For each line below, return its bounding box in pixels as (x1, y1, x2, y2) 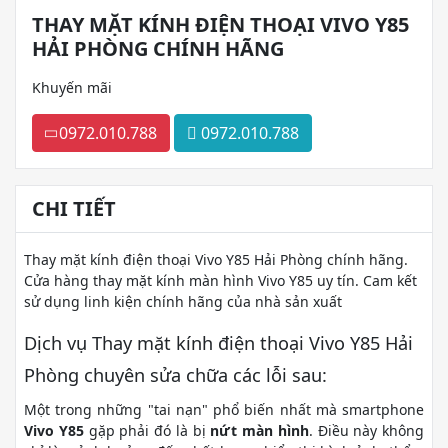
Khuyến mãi (32, 78, 112, 97)
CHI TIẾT (32, 195, 116, 222)
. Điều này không (308, 421, 424, 440)
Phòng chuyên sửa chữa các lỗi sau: (24, 363, 327, 387)
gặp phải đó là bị (83, 421, 211, 440)
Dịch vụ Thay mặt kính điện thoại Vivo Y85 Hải (24, 331, 413, 355)
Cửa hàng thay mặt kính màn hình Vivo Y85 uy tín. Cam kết (24, 271, 417, 290)
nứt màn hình (210, 421, 309, 440)
